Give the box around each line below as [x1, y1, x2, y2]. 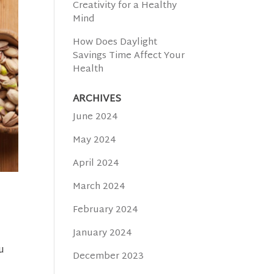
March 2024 [73, 179, 126, 195]
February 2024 [73, 202, 139, 218]
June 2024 [73, 109, 119, 125]
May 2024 [73, 132, 117, 149]
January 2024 [73, 225, 133, 242]
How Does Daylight [73, 34, 158, 51]
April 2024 [73, 155, 120, 172]
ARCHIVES [73, 91, 122, 108]
